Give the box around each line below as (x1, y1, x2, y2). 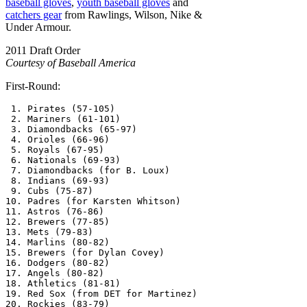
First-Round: (5, 80, 60, 92)
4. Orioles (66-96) (5, 134, 110, 145)
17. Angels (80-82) (5, 268, 104, 278)
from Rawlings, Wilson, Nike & (62, 9, 202, 21)
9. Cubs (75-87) (5, 186, 93, 196)
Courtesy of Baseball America (5, 57, 136, 69)
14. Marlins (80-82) (5, 237, 110, 247)
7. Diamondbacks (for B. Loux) (5, 165, 170, 175)
